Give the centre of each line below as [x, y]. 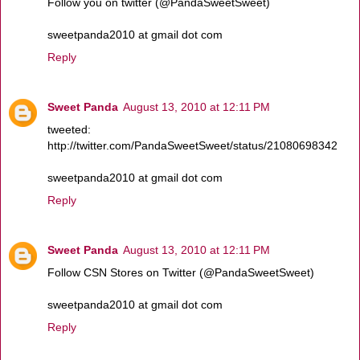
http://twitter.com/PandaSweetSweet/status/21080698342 [192, 145]
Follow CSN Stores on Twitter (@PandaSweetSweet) [181, 272]
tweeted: [69, 129]
